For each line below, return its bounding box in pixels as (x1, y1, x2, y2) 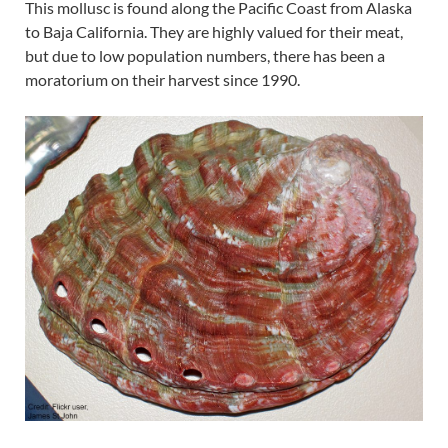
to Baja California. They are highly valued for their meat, (25, 21, 403, 41)
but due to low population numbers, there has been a (25, 45, 385, 65)
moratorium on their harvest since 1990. (25, 69, 300, 89)
